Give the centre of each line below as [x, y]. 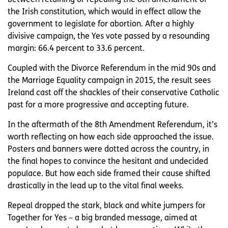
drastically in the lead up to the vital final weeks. [96, 186]
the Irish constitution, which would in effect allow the [104, 12]
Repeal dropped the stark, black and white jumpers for [107, 206]
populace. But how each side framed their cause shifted [109, 174]
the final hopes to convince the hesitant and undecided [108, 162]
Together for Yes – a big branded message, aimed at [103, 218]
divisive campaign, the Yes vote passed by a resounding [109, 36]
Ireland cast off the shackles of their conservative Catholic [113, 93]
